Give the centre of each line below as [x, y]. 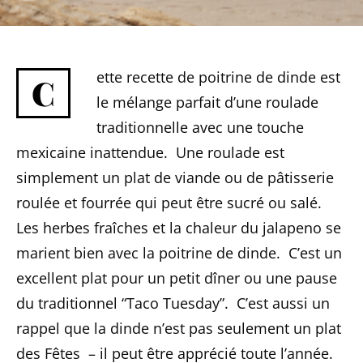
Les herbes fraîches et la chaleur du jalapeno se [179, 228]
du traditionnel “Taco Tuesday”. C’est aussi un [173, 303]
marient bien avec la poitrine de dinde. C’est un [179, 253]
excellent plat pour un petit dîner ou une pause [177, 278]
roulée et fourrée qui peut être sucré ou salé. [169, 203]
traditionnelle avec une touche [200, 127]
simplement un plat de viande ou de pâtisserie [175, 177]
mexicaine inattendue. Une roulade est [150, 152]
